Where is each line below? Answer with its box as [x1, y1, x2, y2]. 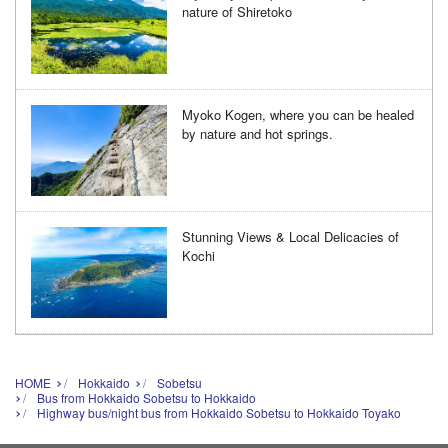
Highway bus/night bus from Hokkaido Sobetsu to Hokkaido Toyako [37, 404, 401, 422]
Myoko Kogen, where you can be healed [182, 105, 415, 125]
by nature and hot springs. [182, 124, 334, 144]
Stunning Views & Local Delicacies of [182, 227, 400, 247]
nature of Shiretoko [182, 2, 293, 22]
